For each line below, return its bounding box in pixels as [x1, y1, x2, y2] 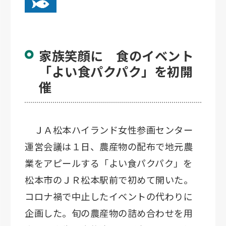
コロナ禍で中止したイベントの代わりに [25, 189, 193, 203]
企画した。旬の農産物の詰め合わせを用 [25, 206, 193, 219]
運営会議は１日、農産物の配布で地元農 [25, 139, 193, 153]
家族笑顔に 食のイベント [39, 46, 193, 65]
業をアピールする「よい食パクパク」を [25, 156, 192, 169]
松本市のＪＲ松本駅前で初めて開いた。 [25, 173, 193, 186]
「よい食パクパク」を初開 [39, 62, 193, 81]
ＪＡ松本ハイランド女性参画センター [25, 123, 193, 136]
